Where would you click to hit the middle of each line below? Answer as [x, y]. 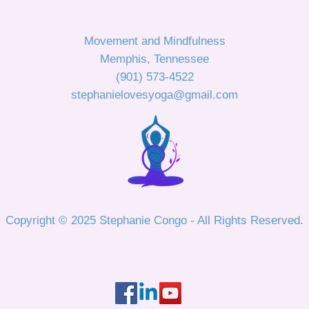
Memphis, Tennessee [154, 59]
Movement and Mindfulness [154, 41]
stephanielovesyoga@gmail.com [154, 95]
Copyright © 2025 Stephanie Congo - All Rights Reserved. [154, 220]
